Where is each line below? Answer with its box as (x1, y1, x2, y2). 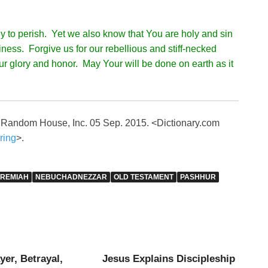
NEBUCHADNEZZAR (35, 172, 107, 181)
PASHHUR (180, 172, 216, 181)
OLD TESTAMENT (114, 172, 173, 181)
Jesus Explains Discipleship (102, 252, 236, 264)
